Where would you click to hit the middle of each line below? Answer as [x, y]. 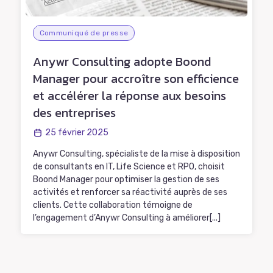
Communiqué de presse [84, 33]
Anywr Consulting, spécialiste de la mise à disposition [136, 154]
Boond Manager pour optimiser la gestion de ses [126, 179]
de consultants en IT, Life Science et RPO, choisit [129, 167]
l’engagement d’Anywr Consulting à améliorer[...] [126, 218]
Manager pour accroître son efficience [136, 79]
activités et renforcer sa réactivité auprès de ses [130, 192]
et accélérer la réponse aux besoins [129, 96]
